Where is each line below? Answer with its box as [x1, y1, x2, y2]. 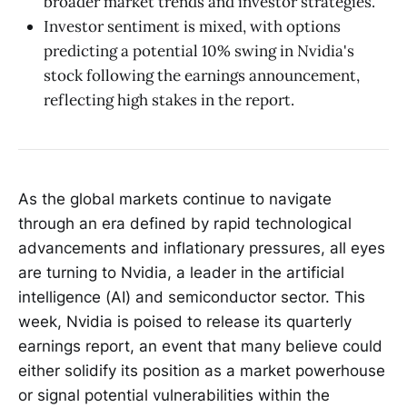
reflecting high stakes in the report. [44, 89, 294, 110]
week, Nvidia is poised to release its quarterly [18, 313, 352, 332]
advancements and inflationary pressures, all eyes [18, 239, 385, 258]
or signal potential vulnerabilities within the [18, 386, 330, 405]
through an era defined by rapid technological [18, 214, 352, 233]
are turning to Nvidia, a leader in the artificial [18, 263, 344, 283]
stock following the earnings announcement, [44, 65, 360, 85]
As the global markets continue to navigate [18, 190, 332, 209]
